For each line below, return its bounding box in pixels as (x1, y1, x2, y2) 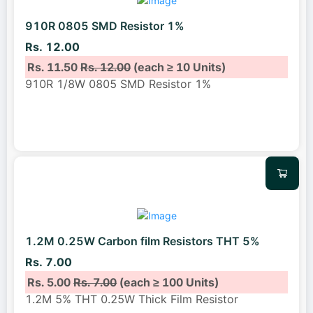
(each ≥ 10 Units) (131, 59, 226, 74)
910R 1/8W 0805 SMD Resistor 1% (25, 76, 211, 91)
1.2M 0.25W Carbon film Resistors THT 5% (25, 234, 260, 249)
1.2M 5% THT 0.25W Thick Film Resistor (25, 291, 238, 306)
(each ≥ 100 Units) (117, 275, 219, 289)
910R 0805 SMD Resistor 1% (25, 19, 184, 34)
